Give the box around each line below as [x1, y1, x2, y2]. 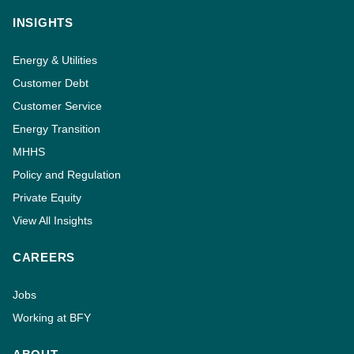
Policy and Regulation [13, 168, 121, 182]
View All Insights [13, 214, 92, 228]
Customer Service [13, 100, 102, 113]
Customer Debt [13, 77, 88, 90]
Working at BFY [13, 311, 91, 325]
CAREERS [13, 251, 76, 265]
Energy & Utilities [13, 54, 97, 67]
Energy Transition [13, 122, 100, 136]
